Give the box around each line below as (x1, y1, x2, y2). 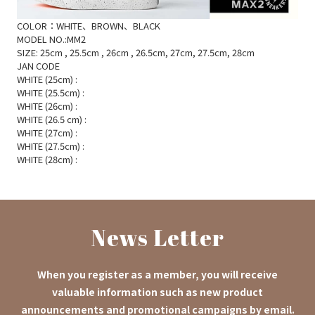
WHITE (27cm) (17, 126, 73, 140)
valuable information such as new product (52, 285, 263, 300)
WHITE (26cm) (17, 99, 73, 113)
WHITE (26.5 (17, 112, 65, 127)
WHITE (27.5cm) (17, 139, 80, 153)
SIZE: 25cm (17, 46, 65, 60)
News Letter (91, 222, 224, 253)
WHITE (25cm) (17, 72, 73, 86)
